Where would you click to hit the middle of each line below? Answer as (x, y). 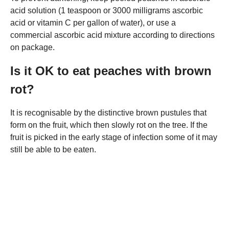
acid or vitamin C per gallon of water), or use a (93, 22)
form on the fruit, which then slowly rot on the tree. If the (109, 125)
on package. (32, 47)
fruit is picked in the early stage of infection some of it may (114, 137)
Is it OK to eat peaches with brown (111, 71)
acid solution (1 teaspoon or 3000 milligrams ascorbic (107, 10)
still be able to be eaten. (53, 149)
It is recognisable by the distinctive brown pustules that (108, 112)
